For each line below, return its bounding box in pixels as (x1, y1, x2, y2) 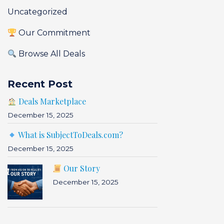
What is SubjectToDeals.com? (16, 129, 123, 140)
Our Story (61, 163, 100, 173)
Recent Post (7, 78, 72, 90)
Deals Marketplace (16, 96, 86, 106)
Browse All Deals (16, 49, 85, 58)
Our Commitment (16, 28, 91, 37)
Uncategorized (7, 7, 67, 16)
